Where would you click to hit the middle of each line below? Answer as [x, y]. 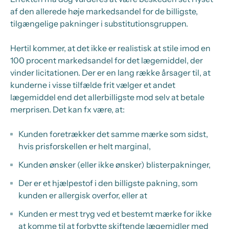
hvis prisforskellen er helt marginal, [85, 146]
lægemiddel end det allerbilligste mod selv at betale [107, 97]
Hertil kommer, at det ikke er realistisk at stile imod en [110, 48]
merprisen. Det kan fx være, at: [67, 109]
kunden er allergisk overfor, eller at [83, 195]
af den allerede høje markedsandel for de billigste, [104, 11]
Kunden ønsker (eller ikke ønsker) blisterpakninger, [114, 165]
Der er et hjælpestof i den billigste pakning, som [108, 183]
